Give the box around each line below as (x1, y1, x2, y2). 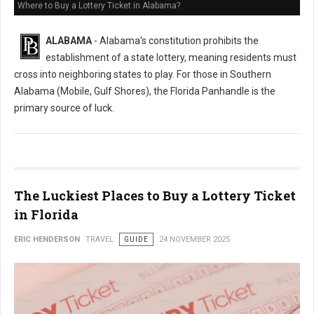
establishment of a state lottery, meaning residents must (46, 52, 296, 63)
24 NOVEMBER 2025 (159, 235, 230, 244)
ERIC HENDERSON (14, 235, 80, 244)
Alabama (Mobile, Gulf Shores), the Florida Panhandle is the (14, 86, 275, 97)
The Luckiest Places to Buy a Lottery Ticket (14, 187, 296, 204)
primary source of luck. (14, 102, 114, 114)
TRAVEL (86, 235, 114, 244)
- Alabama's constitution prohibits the (92, 35, 259, 46)
